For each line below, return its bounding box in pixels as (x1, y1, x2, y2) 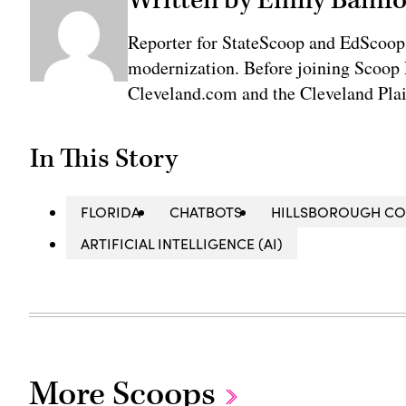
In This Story (30, 141, 179, 177)
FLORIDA (81, 202, 141, 222)
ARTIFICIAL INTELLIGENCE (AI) (81, 234, 284, 254)
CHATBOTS (169, 202, 243, 222)
